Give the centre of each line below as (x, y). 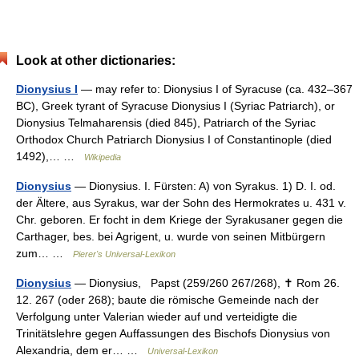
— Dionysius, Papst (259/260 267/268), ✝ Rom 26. (206, 282)
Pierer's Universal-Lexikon (124, 254)
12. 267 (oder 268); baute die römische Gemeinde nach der (167, 299)
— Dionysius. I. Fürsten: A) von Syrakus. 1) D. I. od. (204, 186)
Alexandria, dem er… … (82, 350)
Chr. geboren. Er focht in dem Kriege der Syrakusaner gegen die (179, 219)
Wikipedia (103, 157)
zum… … (44, 253)
